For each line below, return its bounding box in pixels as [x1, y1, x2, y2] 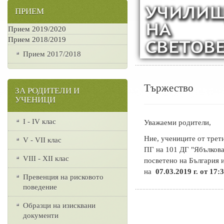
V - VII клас [23, 135, 61, 144]
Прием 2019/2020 [8, 24, 66, 33]
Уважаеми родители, [143, 117, 211, 126]
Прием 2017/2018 [23, 49, 81, 58]
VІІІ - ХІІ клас [23, 154, 69, 163]
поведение [23, 182, 57, 191]
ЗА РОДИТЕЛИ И [15, 85, 79, 97]
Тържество [143, 80, 193, 95]
